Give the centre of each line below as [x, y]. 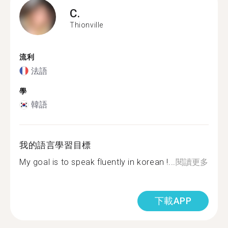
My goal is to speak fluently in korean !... [97, 162]
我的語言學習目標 [55, 145]
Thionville [87, 25]
